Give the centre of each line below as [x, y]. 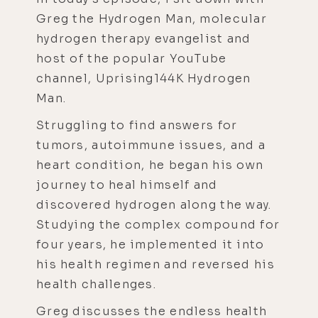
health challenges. [98, 284]
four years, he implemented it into [150, 244]
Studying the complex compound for [158, 224]
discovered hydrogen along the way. [154, 204]
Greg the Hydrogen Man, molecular [152, 18]
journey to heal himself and [127, 185]
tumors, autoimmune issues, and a [151, 145]
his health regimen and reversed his [155, 264]
